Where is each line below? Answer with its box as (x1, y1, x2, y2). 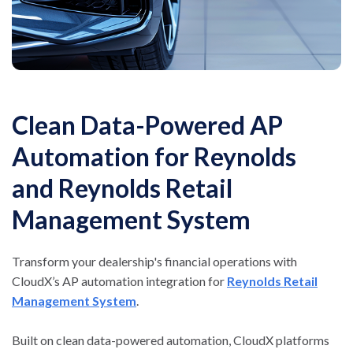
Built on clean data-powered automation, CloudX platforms (12, 332, 329, 347)
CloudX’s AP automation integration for (12, 273, 227, 288)
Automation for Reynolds (12, 140, 296, 172)
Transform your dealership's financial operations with (12, 253, 297, 269)
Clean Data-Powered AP (12, 109, 283, 140)
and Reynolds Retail (12, 172, 232, 203)
